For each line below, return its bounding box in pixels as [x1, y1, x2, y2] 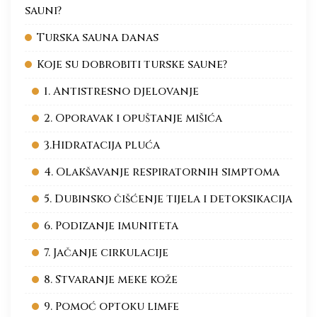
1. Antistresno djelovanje [44, 83, 199, 99]
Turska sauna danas [37, 30, 158, 45]
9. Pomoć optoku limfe [44, 299, 179, 314]
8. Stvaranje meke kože [44, 272, 178, 287]
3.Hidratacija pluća [44, 137, 160, 153]
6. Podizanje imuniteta [44, 218, 178, 234]
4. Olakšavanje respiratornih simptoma [44, 164, 279, 180]
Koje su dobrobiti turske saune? [37, 57, 227, 72]
